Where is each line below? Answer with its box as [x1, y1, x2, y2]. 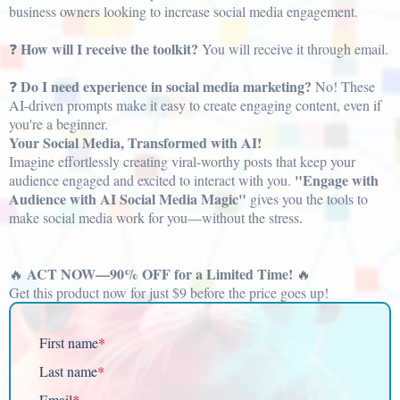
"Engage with [295, 170, 379, 190]
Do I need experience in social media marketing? [21, 76, 312, 96]
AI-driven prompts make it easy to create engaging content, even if [9, 96, 381, 114]
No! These [312, 77, 375, 96]
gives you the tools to [246, 189, 368, 208]
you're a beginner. [9, 114, 108, 133]
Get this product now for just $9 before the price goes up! [9, 283, 329, 302]
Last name [39, 362, 97, 380]
